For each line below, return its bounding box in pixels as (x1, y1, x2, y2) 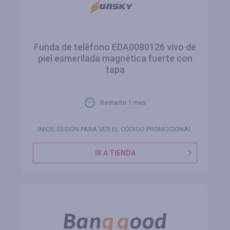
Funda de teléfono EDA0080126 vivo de (34, 42, 196, 52)
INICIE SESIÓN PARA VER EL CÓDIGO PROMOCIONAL (38, 125, 192, 133)
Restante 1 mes (100, 99, 146, 106)
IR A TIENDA (94, 149, 136, 157)
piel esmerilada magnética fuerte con (37, 53, 193, 64)
